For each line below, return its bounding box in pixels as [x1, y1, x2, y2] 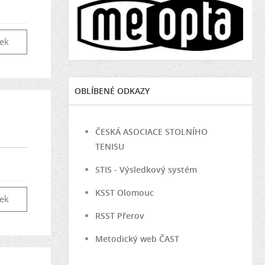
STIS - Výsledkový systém [95, 163, 197, 175]
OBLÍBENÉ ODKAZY [75, 85, 150, 96]
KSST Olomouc [95, 186, 154, 198]
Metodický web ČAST [95, 232, 179, 244]
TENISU [95, 140, 124, 152]
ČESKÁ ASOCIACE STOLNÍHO [95, 125, 208, 137]
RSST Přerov [95, 209, 144, 221]
